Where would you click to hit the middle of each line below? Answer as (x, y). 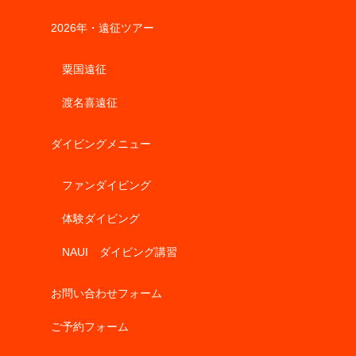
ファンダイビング (106, 185)
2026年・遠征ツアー (103, 27)
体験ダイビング (101, 218)
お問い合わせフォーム (106, 293)
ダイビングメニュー (101, 143)
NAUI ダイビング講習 (120, 252)
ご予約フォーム (90, 326)
